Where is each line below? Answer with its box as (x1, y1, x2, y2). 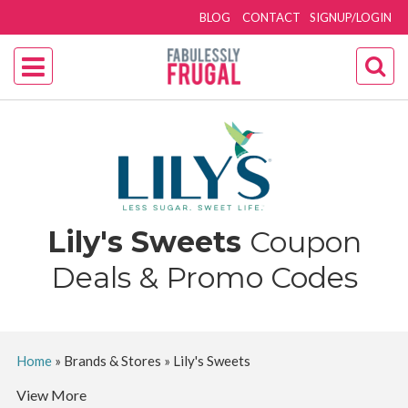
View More (15, 386, 87, 403)
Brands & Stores (63, 352, 161, 369)
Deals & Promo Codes (50, 260, 358, 295)
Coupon (249, 224, 362, 260)
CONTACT (242, 10, 301, 25)
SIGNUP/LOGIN (310, 10, 393, 25)
